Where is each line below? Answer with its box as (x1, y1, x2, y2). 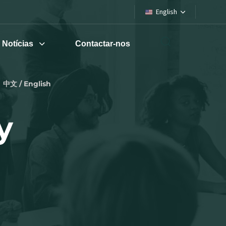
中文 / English (3, 79, 51, 89)
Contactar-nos (75, 39, 131, 48)
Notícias (2, 39, 34, 48)
